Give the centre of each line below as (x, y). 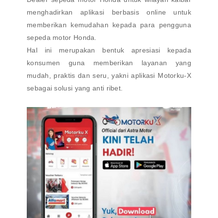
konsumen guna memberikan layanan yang (109, 63)
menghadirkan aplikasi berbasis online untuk (109, 12)
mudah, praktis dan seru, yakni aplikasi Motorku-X (109, 75)
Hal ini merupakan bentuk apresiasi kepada (109, 50)
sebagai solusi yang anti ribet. (75, 88)
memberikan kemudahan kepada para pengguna (109, 25)
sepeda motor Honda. (62, 37)
